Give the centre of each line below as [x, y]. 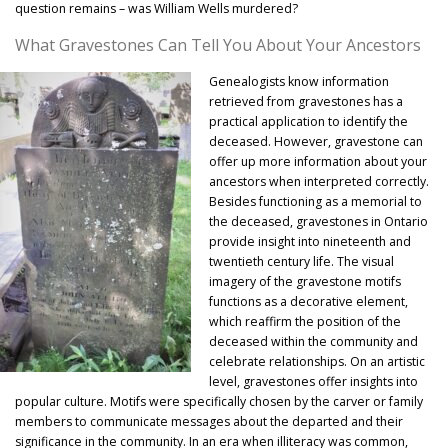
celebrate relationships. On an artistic [317, 361]
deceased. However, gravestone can [316, 141]
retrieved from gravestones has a [306, 101]
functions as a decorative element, [309, 301]
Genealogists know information [299, 81]
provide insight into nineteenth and [310, 241]
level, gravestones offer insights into [314, 381]
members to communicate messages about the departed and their [209, 421]
